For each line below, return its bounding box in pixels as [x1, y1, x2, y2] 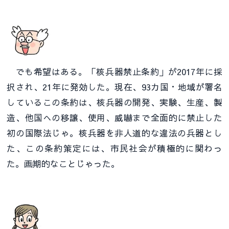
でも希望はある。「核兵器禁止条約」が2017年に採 [7, 65, 222, 78]
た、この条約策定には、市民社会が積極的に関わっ [7, 142, 222, 155]
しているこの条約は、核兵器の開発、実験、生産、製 [7, 96, 222, 109]
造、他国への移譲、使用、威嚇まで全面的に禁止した [7, 111, 222, 124]
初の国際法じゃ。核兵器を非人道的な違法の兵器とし [7, 127, 222, 140]
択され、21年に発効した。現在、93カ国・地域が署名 [7, 81, 222, 94]
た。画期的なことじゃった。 [7, 157, 120, 170]
